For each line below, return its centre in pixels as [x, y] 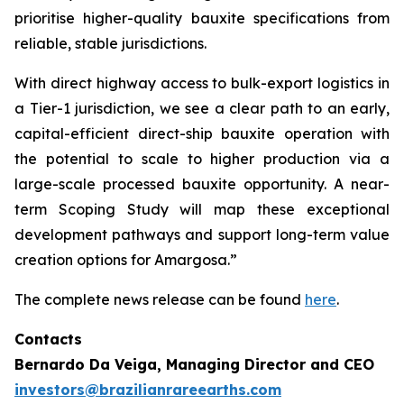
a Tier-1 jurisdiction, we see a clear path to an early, [202, 108]
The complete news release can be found [160, 299]
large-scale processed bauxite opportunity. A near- [202, 184]
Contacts [48, 339]
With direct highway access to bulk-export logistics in [202, 83]
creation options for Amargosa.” [126, 260]
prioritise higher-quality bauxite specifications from [202, 18]
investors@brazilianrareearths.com [148, 390]
